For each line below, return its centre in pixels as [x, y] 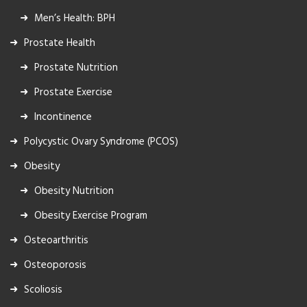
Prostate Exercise [73, 92]
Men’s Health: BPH [75, 18]
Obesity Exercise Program [91, 216]
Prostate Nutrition [76, 67]
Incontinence [63, 117]
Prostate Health [60, 43]
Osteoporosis [55, 265]
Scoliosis [43, 290]
